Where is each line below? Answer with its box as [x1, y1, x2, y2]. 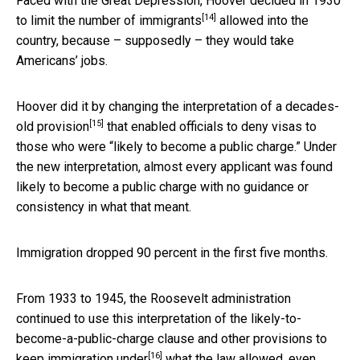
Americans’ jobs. [16, 52, 108, 68]
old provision [16, 118, 89, 134]
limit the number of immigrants [31, 12, 202, 28]
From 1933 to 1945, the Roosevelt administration [16, 290, 291, 306]
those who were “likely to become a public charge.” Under [16, 138, 337, 154]
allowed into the [216, 12, 309, 28]
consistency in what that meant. [16, 198, 191, 215]
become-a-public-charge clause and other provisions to [16, 330, 327, 346]
